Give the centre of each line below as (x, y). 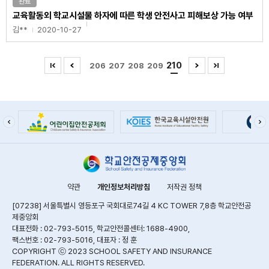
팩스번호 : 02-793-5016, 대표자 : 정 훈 (74, 240)
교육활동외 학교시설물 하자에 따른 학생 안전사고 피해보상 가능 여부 (133, 16)
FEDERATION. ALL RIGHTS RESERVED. (78, 263)
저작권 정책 (184, 187)
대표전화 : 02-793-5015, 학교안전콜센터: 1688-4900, (101, 229)
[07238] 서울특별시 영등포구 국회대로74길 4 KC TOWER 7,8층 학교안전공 (131, 206)
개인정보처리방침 (124, 187)
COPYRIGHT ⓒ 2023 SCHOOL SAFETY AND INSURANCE (112, 252)
